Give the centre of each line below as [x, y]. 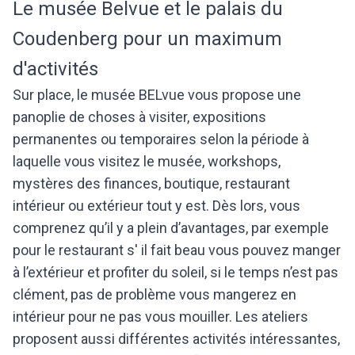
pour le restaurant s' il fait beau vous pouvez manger [177, 250]
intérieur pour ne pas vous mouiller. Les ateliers [160, 317]
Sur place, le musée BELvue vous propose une [157, 95]
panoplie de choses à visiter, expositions [139, 117]
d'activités [55, 69]
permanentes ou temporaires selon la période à [161, 139]
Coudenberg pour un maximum [147, 39]
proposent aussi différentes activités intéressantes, [176, 339]
